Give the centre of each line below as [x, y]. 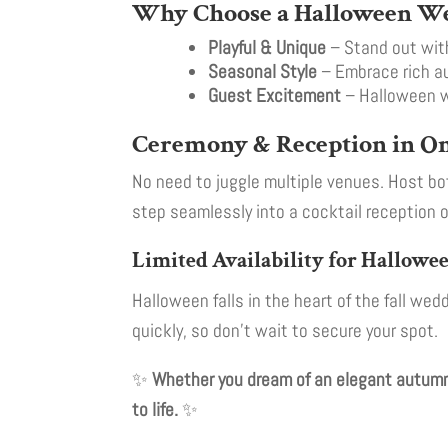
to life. [155, 410]
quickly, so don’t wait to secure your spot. [285, 331]
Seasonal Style [262, 72]
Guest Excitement [274, 96]
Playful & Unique [267, 48]
